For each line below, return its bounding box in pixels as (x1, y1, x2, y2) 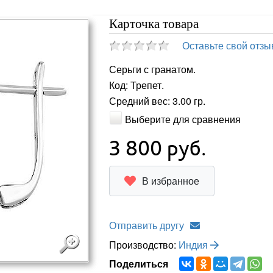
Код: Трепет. (108, 78, 164, 93)
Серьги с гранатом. (108, 62, 196, 77)
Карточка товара (108, 16, 199, 31)
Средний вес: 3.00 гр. (108, 94, 205, 108)
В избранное (141, 173, 199, 188)
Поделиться (108, 256, 173, 271)
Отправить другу (108, 218, 184, 232)
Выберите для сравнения (124, 112, 241, 126)
